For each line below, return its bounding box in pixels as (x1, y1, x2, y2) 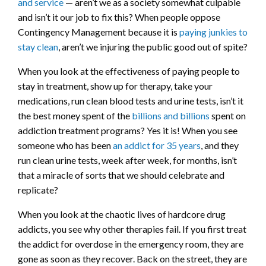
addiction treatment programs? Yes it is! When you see (18, 125, 237, 137)
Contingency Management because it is (18, 26, 179, 38)
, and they (201, 140, 239, 151)
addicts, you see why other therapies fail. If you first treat (18, 223, 246, 235)
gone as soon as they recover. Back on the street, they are (18, 253, 247, 265)
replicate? (18, 184, 58, 196)
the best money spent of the (18, 110, 132, 122)
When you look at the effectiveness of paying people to (18, 65, 240, 77)
